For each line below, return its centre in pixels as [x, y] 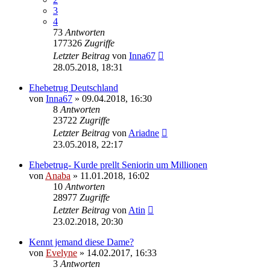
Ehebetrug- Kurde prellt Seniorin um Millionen [118, 165]
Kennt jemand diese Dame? [81, 242]
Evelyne [61, 253]
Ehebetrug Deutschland [74, 87]
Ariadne [144, 133]
